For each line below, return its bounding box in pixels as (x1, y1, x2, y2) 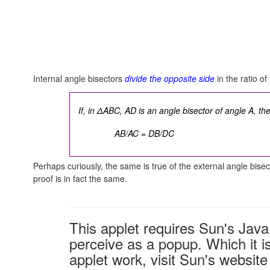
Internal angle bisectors (33, 72, 125, 84)
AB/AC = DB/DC (115, 127, 175, 140)
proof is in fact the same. (33, 172, 127, 184)
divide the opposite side (125, 72, 215, 84)
